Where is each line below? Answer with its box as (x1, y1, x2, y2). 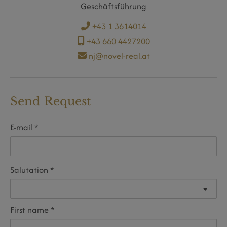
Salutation (10, 164, 48, 176)
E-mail (10, 121, 32, 134)
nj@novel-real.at (86, 49, 150, 62)
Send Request (10, 94, 91, 109)
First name (10, 204, 49, 216)
